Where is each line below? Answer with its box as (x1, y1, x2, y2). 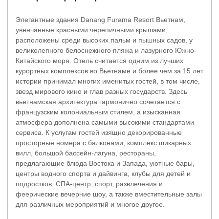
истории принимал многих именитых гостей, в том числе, (16, 77, 200, 85)
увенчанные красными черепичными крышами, (16, 25, 168, 34)
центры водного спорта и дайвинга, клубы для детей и (16, 169, 191, 177)
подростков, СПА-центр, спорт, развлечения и (16, 179, 163, 188)
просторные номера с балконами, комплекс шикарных (16, 138, 191, 147)
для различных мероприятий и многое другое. (16, 200, 165, 208)
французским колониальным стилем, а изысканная (16, 108, 180, 116)
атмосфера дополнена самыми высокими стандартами (16, 118, 194, 126)
